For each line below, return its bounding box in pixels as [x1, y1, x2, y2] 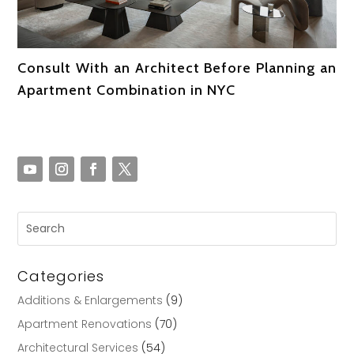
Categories [17, 266, 105, 287]
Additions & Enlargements [17, 292, 164, 309]
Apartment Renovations [17, 316, 153, 333]
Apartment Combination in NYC [17, 81, 236, 100]
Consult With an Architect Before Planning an [17, 59, 337, 77]
